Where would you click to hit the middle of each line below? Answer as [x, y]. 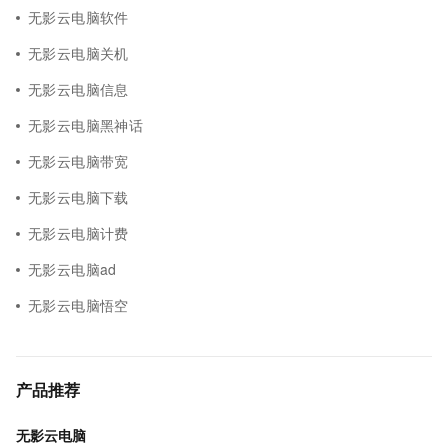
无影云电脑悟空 [78, 305]
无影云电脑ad [72, 269]
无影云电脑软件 [78, 17]
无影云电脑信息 [78, 89]
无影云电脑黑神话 [86, 125]
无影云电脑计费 [78, 233]
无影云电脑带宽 [78, 161]
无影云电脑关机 [78, 53]
